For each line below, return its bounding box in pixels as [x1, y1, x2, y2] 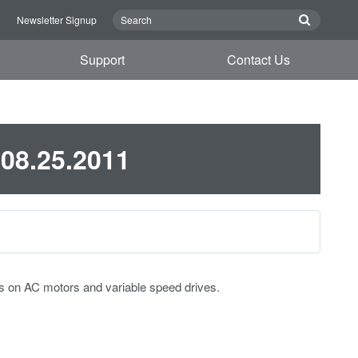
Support [80, 50, 125, 69]
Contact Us [226, 50, 290, 69]
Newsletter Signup [17, 13, 97, 26]
